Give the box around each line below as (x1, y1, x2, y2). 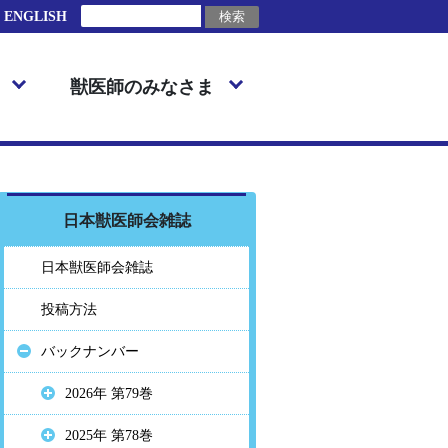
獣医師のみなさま (69, 77, 214, 98)
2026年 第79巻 (65, 386, 153, 402)
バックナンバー (41, 344, 139, 360)
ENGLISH (4, 8, 67, 24)
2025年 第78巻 (65, 428, 153, 444)
